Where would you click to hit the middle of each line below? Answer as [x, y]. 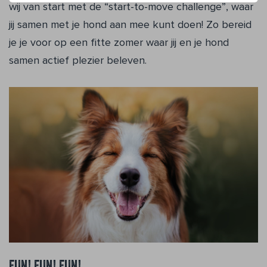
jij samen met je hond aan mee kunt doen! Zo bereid [130, 24]
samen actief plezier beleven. [78, 60]
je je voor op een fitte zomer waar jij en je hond [119, 42]
